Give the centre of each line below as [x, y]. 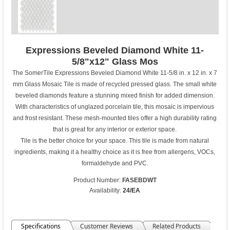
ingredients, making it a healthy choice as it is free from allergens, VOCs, [115, 152]
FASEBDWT [139, 180]
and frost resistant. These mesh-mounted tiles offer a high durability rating [115, 118]
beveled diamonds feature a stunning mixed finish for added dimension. [115, 95]
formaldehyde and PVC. [115, 163]
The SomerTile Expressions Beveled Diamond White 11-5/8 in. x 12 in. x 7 [115, 73]
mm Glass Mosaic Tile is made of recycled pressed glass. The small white [115, 84]
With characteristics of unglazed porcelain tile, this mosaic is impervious [115, 107]
